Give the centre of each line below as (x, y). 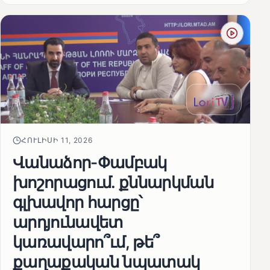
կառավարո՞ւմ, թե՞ (86, 241)
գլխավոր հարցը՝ (77, 202)
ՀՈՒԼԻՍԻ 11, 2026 (57, 140)
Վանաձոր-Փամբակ (90, 162)
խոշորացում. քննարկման (113, 182)
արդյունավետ (68, 221)
